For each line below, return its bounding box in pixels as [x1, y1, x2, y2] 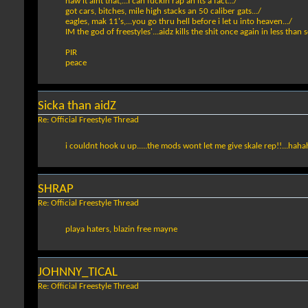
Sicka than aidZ [38, 100, 116, 113]
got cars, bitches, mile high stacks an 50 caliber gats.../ [65, 7, 261, 16]
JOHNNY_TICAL [38, 266, 118, 280]
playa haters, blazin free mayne [65, 225, 177, 234]
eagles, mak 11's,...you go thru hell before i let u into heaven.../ [65, 17, 292, 27]
